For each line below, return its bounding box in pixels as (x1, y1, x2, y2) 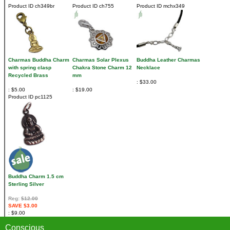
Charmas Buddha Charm (8, 57, 69, 63)
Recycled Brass (8, 72, 48, 79)
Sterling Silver (8, 181, 44, 187)
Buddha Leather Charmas (137, 57, 200, 63)
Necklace (137, 65, 160, 71)
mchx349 (162, 3, 185, 9)
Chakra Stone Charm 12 (72, 65, 132, 71)
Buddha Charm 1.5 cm (8, 174, 64, 180)
